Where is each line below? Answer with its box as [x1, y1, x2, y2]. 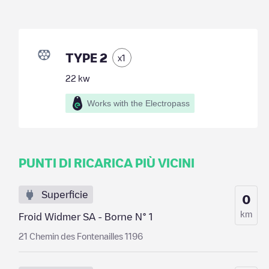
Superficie [41, 190, 88, 199]
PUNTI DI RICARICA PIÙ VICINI [18, 157, 195, 169]
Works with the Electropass [86, 98, 190, 108]
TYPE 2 [65, 52, 107, 64]
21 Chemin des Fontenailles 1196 [18, 232, 143, 240]
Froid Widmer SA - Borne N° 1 [18, 212, 153, 222]
